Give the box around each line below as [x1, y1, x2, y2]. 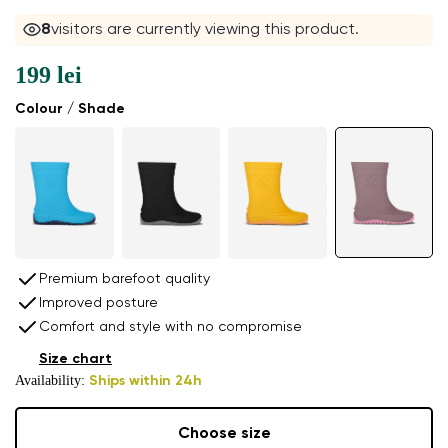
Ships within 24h [89, 373, 202, 388]
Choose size [177, 426, 271, 443]
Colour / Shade [15, 102, 125, 117]
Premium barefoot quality [39, 271, 210, 286]
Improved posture [39, 295, 158, 310]
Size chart [39, 351, 112, 366]
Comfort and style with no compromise [39, 319, 302, 334]
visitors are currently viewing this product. [51, 22, 360, 39]
